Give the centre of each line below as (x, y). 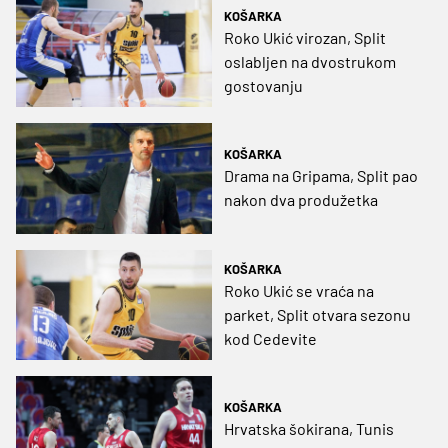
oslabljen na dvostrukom (310, 62)
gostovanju (263, 86)
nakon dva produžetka (301, 200)
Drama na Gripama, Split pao (321, 176)
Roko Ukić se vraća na (299, 290)
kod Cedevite (270, 338)
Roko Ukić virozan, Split (305, 38)
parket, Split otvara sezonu (317, 314)
